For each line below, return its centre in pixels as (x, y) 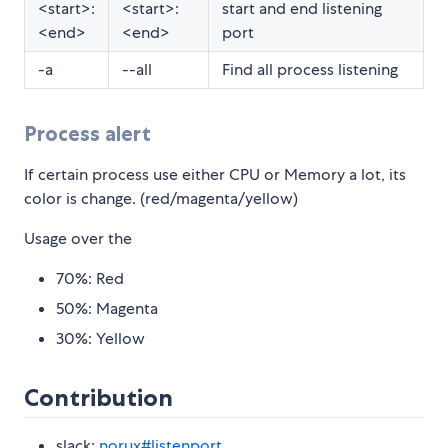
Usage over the (78, 238)
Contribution (98, 397)
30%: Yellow (100, 338)
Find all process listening (310, 69)
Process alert (87, 133)
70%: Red (90, 278)
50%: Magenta (107, 308)
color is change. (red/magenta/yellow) (161, 198)
